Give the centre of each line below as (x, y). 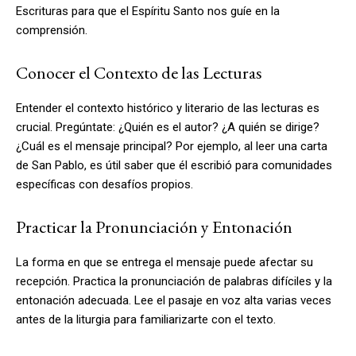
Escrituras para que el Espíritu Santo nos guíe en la (148, 11)
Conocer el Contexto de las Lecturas (139, 72)
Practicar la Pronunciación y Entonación (154, 226)
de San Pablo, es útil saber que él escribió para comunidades (174, 165)
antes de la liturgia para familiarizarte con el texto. (146, 319)
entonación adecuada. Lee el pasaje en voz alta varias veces (174, 300)
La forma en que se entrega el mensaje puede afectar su (164, 262)
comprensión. (52, 30)
